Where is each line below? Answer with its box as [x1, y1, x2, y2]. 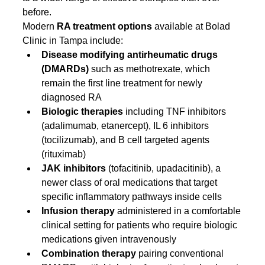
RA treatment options [57, 21, 153, 31]
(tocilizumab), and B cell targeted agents [41, 134, 212, 145]
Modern [22, 21, 57, 31]
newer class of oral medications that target [41, 177, 220, 188]
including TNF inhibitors [123, 106, 229, 117]
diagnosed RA [41, 92, 102, 102]
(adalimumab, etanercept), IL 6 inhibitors [41, 120, 212, 131]
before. [22, 7, 52, 17]
